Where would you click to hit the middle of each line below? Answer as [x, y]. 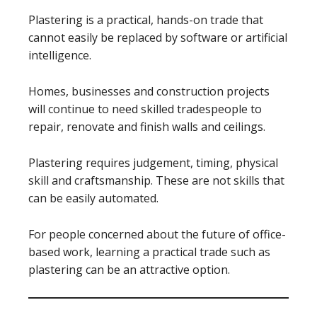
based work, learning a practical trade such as [149, 252]
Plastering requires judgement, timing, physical [153, 163]
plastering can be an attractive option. [129, 270]
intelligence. [60, 55]
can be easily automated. [93, 198]
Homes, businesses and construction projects [149, 91]
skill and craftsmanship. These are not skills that [156, 180]
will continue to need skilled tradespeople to [145, 109]
